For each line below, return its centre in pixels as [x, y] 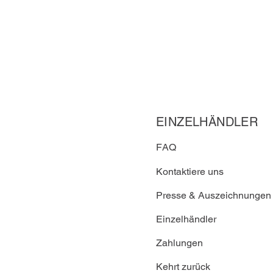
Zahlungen [179, 243]
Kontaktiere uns [190, 171]
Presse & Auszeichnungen [214, 195]
